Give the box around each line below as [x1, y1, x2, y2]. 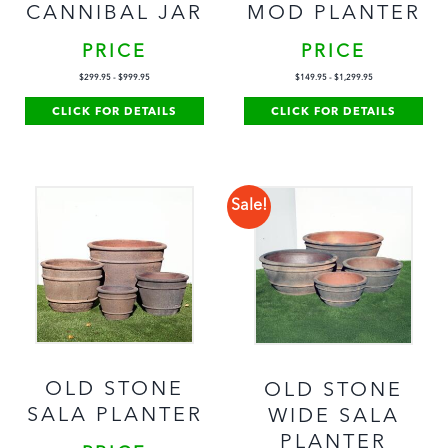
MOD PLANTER [246, 4, 421, 25]
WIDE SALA [267, 406, 400, 427]
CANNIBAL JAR [26, 4, 203, 25]
